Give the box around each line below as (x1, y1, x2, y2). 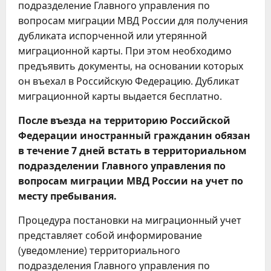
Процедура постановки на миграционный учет (18, 214, 241, 227)
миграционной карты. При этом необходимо (18, 44, 232, 57)
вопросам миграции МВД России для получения (18, 14, 248, 27)
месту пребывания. (18, 189, 117, 203)
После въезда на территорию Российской (18, 114, 230, 127)
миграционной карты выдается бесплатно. (18, 90, 222, 103)
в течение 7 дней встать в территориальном (18, 144, 247, 157)
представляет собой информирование (18, 229, 202, 242)
